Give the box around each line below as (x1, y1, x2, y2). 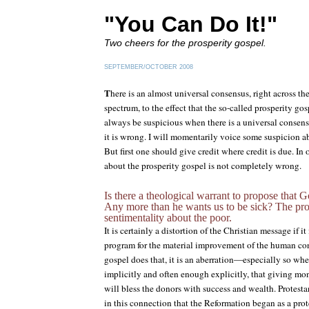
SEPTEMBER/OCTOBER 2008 (104, 63, 193, 70)
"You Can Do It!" (104, 12, 277, 37)
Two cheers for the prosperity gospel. (104, 37, 266, 48)
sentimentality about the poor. (104, 212, 232, 223)
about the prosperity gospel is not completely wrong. (104, 159, 301, 172)
